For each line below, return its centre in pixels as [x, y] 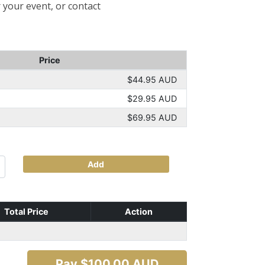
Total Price [26, 211]
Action [139, 211]
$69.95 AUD [152, 117]
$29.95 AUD [152, 98]
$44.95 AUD [152, 80]
